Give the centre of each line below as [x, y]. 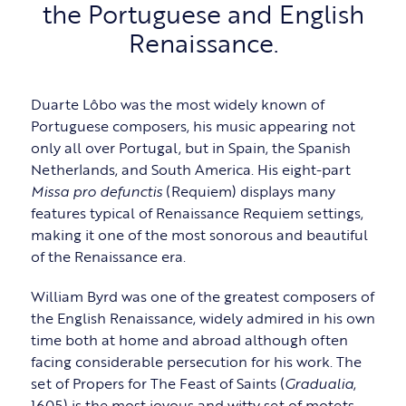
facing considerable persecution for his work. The [196, 362]
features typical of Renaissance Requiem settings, [197, 213]
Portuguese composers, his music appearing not [193, 126]
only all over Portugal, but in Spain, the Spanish [190, 148]
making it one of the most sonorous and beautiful [199, 235]
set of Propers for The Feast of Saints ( [157, 384]
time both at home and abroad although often [189, 340]
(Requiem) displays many [248, 192]
